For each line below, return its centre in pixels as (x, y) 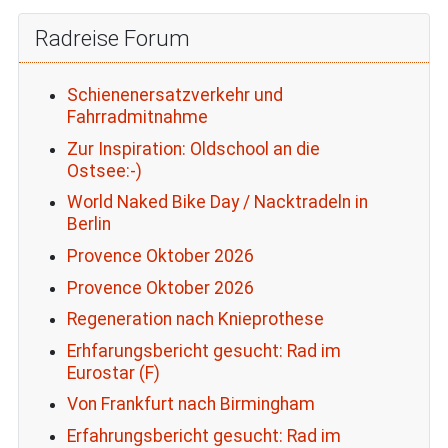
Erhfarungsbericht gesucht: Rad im (203, 350)
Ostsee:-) (104, 170)
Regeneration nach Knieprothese (195, 319)
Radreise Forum (112, 38)
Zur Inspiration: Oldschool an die (193, 148)
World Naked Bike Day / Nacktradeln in (217, 202)
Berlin (88, 224)
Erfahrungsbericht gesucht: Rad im (203, 435)
